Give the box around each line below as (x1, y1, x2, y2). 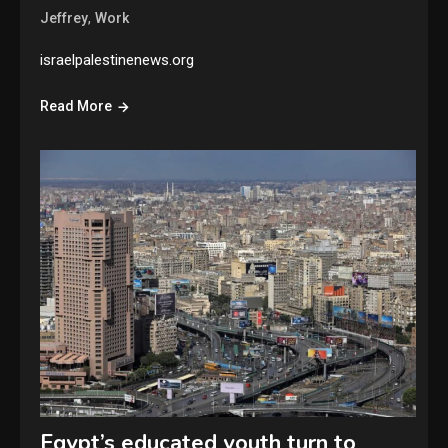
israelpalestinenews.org (40, 50, 195, 69)
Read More (40, 97, 113, 114)
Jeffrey (40, 9, 89, 26)
